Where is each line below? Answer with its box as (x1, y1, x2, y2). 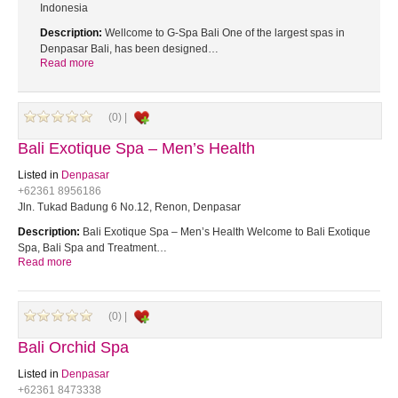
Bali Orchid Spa (18, 338, 129, 356)
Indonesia (40, 2, 88, 14)
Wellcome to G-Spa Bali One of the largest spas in (102, 27, 345, 39)
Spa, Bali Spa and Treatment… (18, 242, 167, 254)
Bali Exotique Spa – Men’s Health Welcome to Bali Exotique (80, 226, 370, 238)
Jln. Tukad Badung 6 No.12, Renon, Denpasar (18, 201, 241, 213)
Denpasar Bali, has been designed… (40, 43, 219, 55)
